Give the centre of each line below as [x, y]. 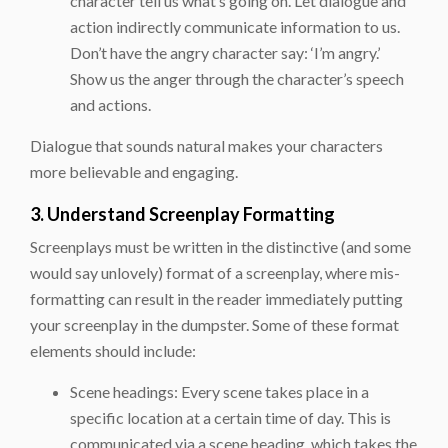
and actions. [110, 104]
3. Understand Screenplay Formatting [182, 213]
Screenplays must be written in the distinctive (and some [220, 246]
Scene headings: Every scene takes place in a [219, 391]
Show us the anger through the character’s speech [237, 78]
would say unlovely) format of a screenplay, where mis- [215, 272]
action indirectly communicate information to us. [235, 26]
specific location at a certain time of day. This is [230, 417]
